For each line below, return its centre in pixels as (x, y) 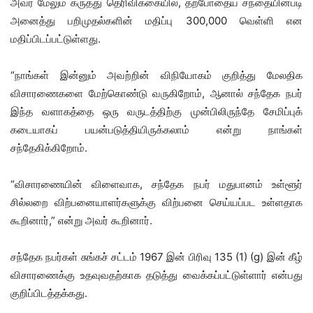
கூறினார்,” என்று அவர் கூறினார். (81, 220)
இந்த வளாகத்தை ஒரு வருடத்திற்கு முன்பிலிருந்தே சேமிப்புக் (156, 111)
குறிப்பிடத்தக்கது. (49, 293)
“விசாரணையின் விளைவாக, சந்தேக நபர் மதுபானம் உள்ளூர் (156, 184)
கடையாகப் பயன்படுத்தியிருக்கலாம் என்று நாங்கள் (156, 129)
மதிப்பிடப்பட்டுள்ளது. (56, 38)
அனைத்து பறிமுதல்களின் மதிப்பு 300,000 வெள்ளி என (156, 20)
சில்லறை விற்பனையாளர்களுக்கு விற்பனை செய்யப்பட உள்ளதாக (156, 202)
